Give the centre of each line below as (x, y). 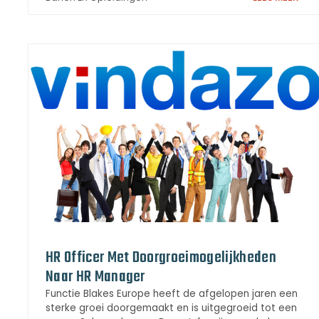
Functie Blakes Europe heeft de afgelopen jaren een (172, 294)
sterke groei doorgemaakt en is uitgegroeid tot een (171, 308)
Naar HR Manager (95, 277)
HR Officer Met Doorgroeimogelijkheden (161, 258)
